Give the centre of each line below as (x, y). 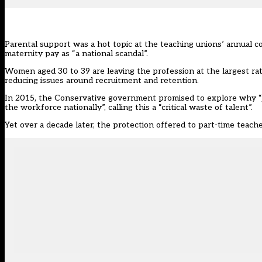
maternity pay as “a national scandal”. (76, 54)
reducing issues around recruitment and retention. (102, 81)
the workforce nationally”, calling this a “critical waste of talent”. (129, 108)
